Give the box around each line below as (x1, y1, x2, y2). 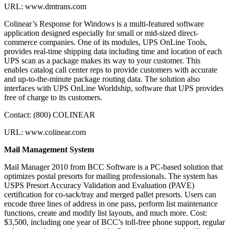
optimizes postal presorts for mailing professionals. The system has (4, 172, 218, 181)
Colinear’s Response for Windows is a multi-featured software (4, 19, 204, 29)
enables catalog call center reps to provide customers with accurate (4, 65, 217, 75)
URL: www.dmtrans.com (4, 2, 86, 11)
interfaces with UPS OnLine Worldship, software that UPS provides (4, 84, 223, 93)
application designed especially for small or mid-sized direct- (4, 29, 198, 38)
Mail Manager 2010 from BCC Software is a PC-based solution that (4, 163, 223, 172)
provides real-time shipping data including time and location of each (4, 47, 222, 56)
